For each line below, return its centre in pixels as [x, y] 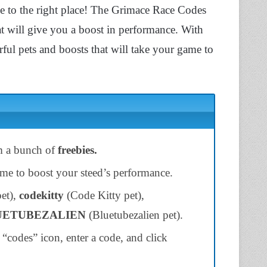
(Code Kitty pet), [104, 195]
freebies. [77, 150]
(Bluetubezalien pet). [134, 215]
